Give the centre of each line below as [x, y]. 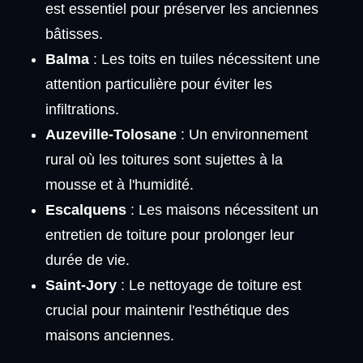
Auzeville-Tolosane [111, 135]
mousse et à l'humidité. [119, 185]
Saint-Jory [81, 286]
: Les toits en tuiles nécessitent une [204, 60]
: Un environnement [242, 135]
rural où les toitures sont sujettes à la [164, 160]
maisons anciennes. [109, 336]
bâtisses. [74, 34]
